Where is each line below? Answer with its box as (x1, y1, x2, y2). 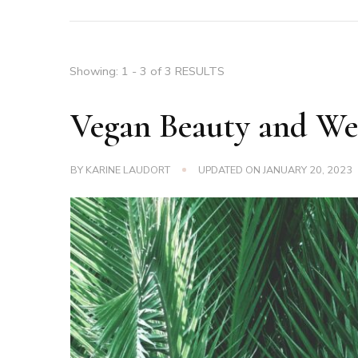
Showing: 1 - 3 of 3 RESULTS (70, 63, 225, 79)
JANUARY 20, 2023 (262, 163, 352, 177)
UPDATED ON (197, 163, 263, 177)
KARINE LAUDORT (85, 163, 170, 177)
